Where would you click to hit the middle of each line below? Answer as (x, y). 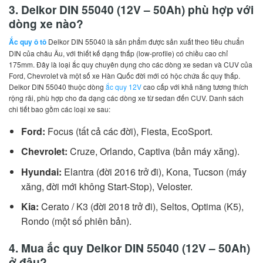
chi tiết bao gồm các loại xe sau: (60, 109)
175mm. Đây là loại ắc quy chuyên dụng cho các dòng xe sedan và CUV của (131, 65)
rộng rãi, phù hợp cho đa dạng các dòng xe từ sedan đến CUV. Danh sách (126, 98)
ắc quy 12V (124, 87)
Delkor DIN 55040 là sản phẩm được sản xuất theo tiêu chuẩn (145, 42)
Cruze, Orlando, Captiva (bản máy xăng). (153, 151)
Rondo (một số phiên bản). (76, 221)
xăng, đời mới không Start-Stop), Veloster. (107, 186)
